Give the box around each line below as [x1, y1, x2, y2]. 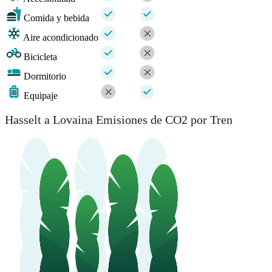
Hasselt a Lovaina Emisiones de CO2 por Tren [5, 113, 233, 127]
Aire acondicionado [23, 32, 98, 42]
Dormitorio [24, 70, 66, 81]
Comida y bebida [24, 12, 89, 23]
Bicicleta [24, 51, 57, 62]
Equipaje [24, 90, 58, 101]
